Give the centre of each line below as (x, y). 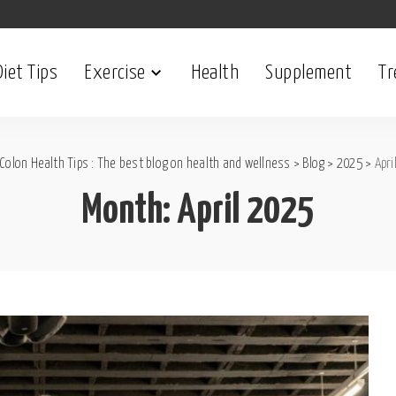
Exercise (115, 72)
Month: (129, 212)
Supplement (309, 72)
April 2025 (245, 212)
